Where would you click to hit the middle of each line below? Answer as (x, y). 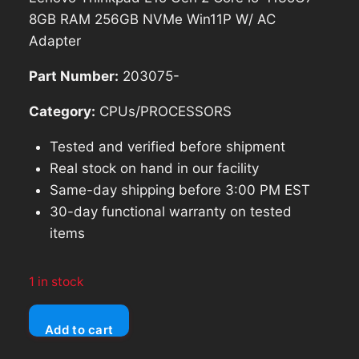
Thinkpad (58, 335)
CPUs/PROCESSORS (163, 111)
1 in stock (56, 281)
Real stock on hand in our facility (154, 168)
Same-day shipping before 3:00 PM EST (179, 190)
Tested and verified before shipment (167, 146)
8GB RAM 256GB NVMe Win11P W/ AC (152, 19)
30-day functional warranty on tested (170, 211)
